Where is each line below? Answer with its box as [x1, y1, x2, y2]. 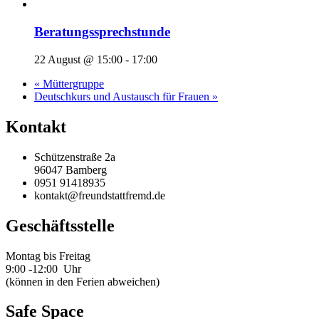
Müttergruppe [40, 77, 104, 90]
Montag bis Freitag [6, 249, 90, 262]
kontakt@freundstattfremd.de [34, 189, 165, 202]
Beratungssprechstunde [34, 24, 170, 40]
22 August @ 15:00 [34, 53, 122, 66]
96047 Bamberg [34, 163, 107, 176]
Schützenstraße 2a [34, 150, 115, 163]
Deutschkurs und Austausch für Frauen [34, 90, 212, 103]
